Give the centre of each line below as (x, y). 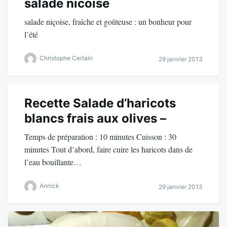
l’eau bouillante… (53, 162)
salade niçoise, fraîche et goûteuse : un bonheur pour (108, 22)
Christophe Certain (66, 58)
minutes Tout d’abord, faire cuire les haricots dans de (108, 149)
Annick (49, 186)
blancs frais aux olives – (95, 119)
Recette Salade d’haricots (100, 103)
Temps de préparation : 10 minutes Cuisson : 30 (100, 137)
